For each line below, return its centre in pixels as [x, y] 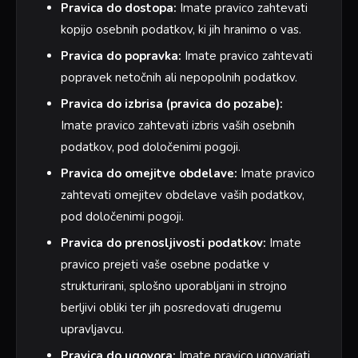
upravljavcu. [92, 329]
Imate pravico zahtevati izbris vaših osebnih [177, 125]
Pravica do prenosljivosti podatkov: [163, 243]
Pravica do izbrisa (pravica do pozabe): [171, 103]
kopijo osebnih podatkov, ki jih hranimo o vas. [181, 29]
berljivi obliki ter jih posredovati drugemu [171, 307]
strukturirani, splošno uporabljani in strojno [173, 286]
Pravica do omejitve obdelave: [149, 173]
